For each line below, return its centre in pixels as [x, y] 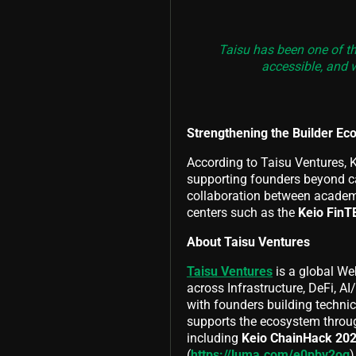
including [214, 338]
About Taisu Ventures [248, 242]
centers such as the [242, 212]
